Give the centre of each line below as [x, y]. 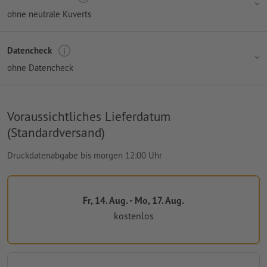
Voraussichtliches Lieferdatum [89, 116]
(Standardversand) [56, 132]
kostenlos [133, 216]
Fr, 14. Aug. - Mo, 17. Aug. [133, 200]
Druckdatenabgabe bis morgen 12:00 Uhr [85, 155]
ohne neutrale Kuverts [49, 14]
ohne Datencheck [40, 67]
